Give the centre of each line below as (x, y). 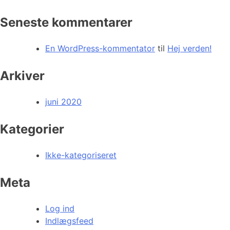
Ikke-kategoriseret (81, 155)
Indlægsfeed (69, 221)
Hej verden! (189, 48)
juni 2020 (63, 101)
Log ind (60, 208)
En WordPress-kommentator (100, 48)
